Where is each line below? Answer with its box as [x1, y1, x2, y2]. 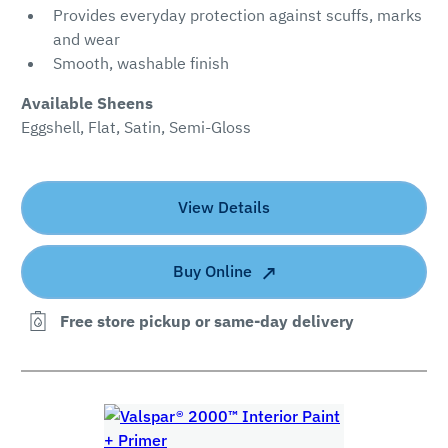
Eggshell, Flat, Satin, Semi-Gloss [20, 117, 251, 138]
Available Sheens [20, 93, 153, 114]
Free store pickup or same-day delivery [59, 310, 354, 331]
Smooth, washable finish [52, 53, 229, 74]
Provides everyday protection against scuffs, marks [52, 5, 422, 26]
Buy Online [173, 260, 252, 281]
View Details [178, 197, 270, 218]
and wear [52, 29, 120, 50]
